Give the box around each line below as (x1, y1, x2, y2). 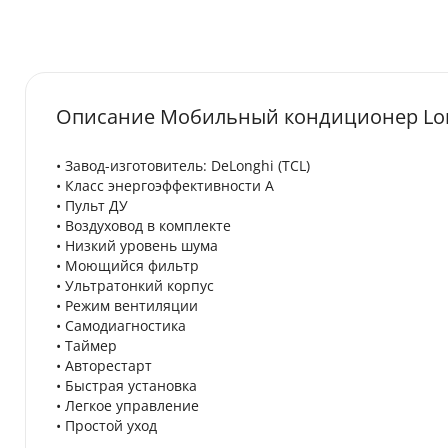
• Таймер (56, 336, 117, 355)
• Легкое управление (56, 396, 199, 415)
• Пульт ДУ (56, 196, 128, 215)
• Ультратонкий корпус (56, 276, 214, 295)
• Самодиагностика (56, 316, 186, 335)
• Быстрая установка (56, 376, 197, 395)
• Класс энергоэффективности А (56, 176, 274, 195)
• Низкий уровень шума (56, 236, 218, 255)
